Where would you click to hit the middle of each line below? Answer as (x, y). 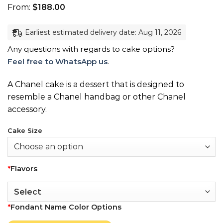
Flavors (24, 168)
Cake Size (25, 130)
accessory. (27, 109)
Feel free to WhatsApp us (57, 62)
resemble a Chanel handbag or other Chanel (97, 97)
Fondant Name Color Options (66, 207)
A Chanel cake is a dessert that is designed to (96, 84)
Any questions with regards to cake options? (91, 49)
